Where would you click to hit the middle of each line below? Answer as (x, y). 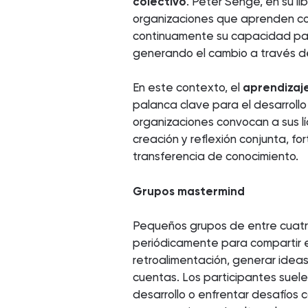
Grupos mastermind (189, 191)
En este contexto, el (188, 88)
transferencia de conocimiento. (216, 156)
